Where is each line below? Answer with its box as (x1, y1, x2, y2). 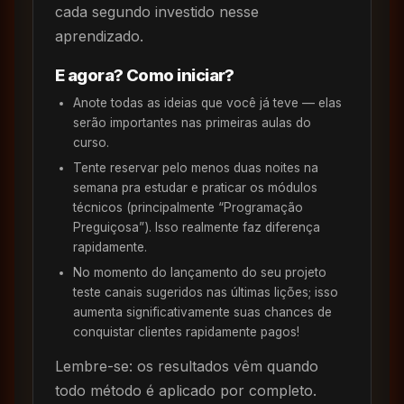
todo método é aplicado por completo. (55, 381, 317, 399)
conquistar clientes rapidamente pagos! (73, 324, 299, 339)
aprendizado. (55, 26, 143, 45)
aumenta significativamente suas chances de (73, 304, 332, 319)
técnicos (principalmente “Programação (73, 199, 303, 215)
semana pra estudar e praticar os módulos (73, 179, 317, 195)
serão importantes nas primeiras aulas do (73, 115, 311, 130)
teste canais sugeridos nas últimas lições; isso (73, 284, 338, 299)
